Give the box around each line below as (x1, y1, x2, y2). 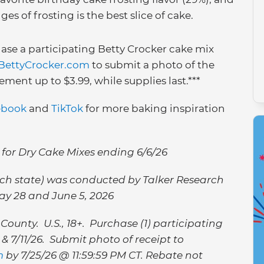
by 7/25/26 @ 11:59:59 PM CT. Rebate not (4, 249, 203, 261)
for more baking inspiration (83, 103, 225, 114)
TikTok (51, 103, 83, 114)
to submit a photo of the (90, 59, 214, 71)
